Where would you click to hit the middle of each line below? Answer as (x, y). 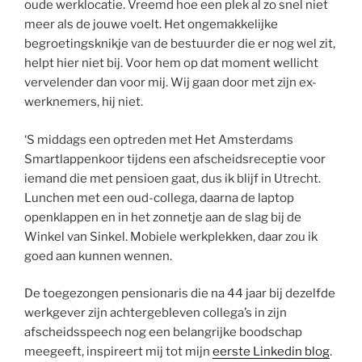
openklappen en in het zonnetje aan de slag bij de (163, 217)
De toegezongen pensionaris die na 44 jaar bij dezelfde (180, 293)
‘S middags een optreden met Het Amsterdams (159, 139)
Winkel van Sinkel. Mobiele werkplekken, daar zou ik (171, 236)
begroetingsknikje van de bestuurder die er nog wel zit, (180, 44)
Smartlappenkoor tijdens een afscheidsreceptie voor (175, 159)
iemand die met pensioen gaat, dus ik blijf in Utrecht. (173, 178)
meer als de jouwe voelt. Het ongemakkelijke (151, 24)
